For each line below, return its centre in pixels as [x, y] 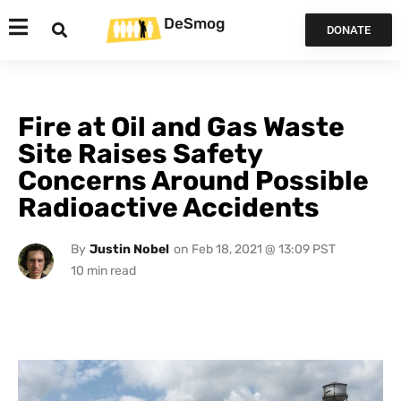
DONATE [348, 30]
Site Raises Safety [140, 154]
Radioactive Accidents [169, 208]
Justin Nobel [129, 249]
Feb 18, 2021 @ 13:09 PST [263, 249]
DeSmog [194, 23]
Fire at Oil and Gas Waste [181, 127]
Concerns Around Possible [193, 181]
